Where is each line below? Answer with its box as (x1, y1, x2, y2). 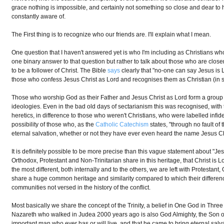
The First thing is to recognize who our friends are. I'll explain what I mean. (11, 31, 211, 38)
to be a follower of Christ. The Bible (11, 67, 108, 74)
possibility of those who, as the (11, 121, 96, 128)
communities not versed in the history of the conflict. (11, 184, 151, 191)
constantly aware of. (11, 13, 66, 20)
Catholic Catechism (95, 121, 149, 128)
